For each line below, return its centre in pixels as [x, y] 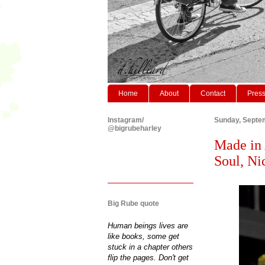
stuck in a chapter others [150, 247]
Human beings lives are [148, 225]
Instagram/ [126, 120]
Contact [213, 93]
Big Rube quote [133, 203]
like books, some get [143, 236]
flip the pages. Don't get [148, 257]
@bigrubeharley [135, 128]
